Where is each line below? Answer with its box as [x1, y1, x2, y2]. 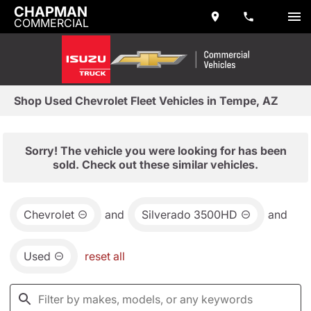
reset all [85, 249, 125, 263]
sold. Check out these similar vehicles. [53, 158, 258, 171]
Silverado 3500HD [142, 208, 237, 221]
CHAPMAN [14, 3, 87, 20]
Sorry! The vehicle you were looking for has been [24, 144, 287, 158]
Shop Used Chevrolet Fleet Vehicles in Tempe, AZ [14, 94, 278, 108]
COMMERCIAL [14, 16, 89, 30]
